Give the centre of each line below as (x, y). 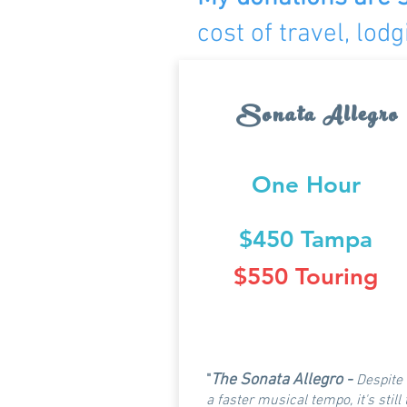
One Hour (306, 185)
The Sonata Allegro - (283, 380)
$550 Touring (306, 277)
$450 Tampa (306, 239)
